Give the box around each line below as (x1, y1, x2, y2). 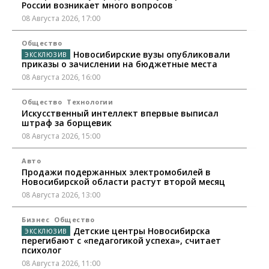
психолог (22, 244, 61, 256)
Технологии (67, 97, 113, 107)
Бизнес (22, 215, 49, 225)
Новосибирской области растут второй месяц (22, 176, 225, 188)
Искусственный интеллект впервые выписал (22, 107, 219, 119)
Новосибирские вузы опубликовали (73, 49, 230, 61)
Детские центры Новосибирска (73, 225, 210, 237)
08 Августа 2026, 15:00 (22, 131, 100, 142)
